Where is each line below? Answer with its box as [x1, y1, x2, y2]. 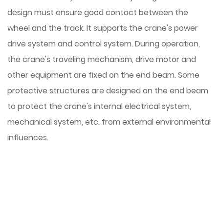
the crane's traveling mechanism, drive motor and [7, 54, 196, 65]
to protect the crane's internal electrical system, [7, 101, 191, 112]
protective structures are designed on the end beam [7, 85, 208, 96]
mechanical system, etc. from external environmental [7, 116, 211, 128]
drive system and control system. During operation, [7, 38, 200, 49]
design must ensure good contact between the [7, 7, 188, 18]
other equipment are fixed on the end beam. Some [7, 69, 199, 81]
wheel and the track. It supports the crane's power [7, 22, 198, 34]
